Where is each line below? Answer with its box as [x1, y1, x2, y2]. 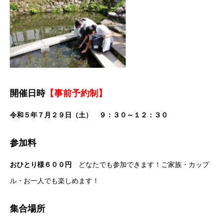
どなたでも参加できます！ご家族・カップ [72, 161, 209, 169]
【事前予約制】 [45, 88, 107, 99]
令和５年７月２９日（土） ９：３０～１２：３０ [10, 111, 168, 119]
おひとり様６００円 [10, 161, 72, 169]
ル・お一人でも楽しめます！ [10, 177, 99, 185]
